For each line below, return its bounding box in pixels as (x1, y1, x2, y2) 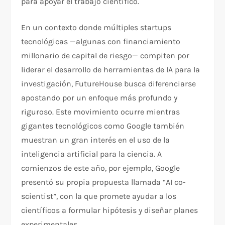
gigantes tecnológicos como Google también (21, 121, 185, 131)
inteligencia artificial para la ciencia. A (21, 149, 162, 159)
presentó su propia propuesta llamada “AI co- (21, 177, 186, 187)
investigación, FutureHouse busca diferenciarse (21, 79, 196, 89)
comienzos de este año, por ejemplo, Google (21, 163, 180, 173)
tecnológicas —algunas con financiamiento (21, 37, 181, 47)
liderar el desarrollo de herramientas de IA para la (21, 65, 200, 75)
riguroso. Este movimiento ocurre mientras (21, 107, 180, 117)
